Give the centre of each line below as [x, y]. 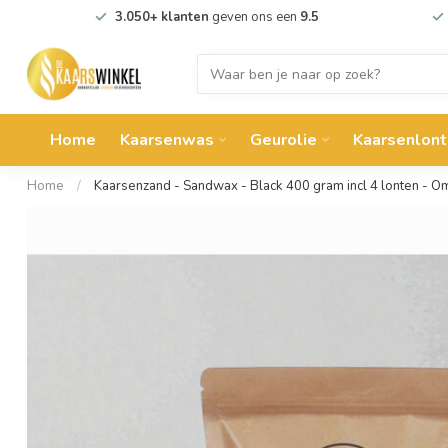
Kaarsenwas [167, 140]
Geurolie [283, 140]
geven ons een [254, 17]
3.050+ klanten [161, 17]
